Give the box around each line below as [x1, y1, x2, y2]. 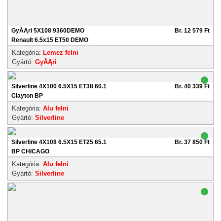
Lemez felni [43, 49, 78, 56]
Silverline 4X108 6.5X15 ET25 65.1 [11, 139, 107, 146]
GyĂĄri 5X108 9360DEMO [11, 27, 84, 34]
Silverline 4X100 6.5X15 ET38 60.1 [11, 83, 107, 90]
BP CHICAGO [11, 148, 49, 155]
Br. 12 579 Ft [175, 27, 210, 34]
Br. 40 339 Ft [175, 83, 210, 90]
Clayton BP [11, 92, 43, 99]
